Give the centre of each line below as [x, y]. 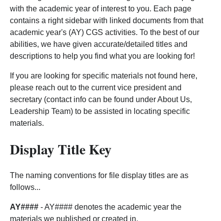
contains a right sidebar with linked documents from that [107, 21]
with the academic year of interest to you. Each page [101, 9]
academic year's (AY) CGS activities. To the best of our [105, 33]
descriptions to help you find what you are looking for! [103, 56]
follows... [25, 187]
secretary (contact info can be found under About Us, [101, 100]
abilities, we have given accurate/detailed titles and [99, 44]
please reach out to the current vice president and [96, 88]
